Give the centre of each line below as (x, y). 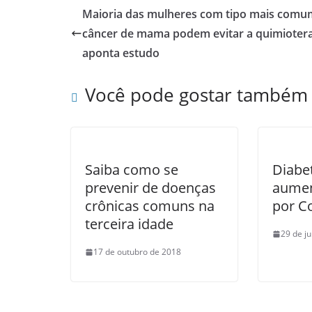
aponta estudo (121, 53)
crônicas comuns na (150, 206)
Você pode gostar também (196, 95)
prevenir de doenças (150, 188)
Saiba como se (132, 170)
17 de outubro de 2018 (137, 252)
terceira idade (129, 224)
